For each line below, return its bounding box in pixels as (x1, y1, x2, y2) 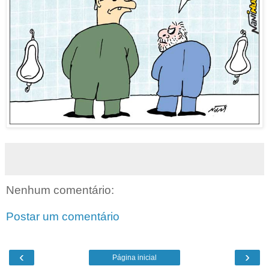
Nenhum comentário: (6, 184, 114, 197)
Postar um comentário (6, 210, 119, 223)
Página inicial (112, 253, 157, 262)
